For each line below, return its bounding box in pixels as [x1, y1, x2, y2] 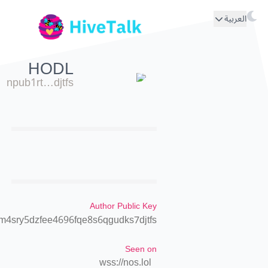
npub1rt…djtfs [6, 71, 74, 94]
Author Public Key [90, 196, 157, 215]
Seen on [125, 239, 157, 258]
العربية [224, 10, 246, 28]
